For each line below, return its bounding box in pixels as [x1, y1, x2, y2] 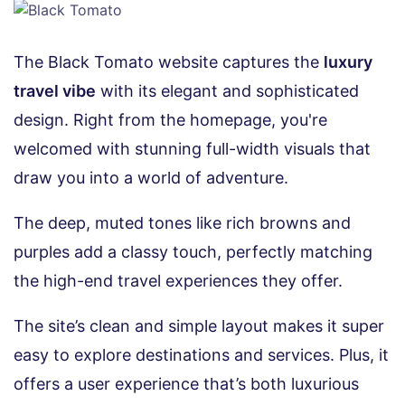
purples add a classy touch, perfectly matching [14, 242, 372, 262]
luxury [324, 52, 372, 72]
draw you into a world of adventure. [14, 168, 288, 188]
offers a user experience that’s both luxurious [14, 374, 359, 394]
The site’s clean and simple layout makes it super [14, 316, 384, 336]
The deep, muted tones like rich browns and [14, 213, 351, 233]
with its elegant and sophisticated [96, 81, 359, 101]
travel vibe [14, 81, 96, 101]
